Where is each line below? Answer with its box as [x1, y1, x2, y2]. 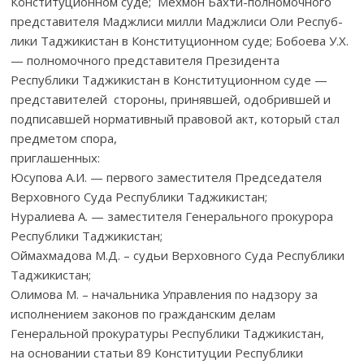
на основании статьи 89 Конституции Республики [11, 344, 304, 361]
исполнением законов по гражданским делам [11, 305, 276, 322]
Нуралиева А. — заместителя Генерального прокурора [11, 207, 337, 224]
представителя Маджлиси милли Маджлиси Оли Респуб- [11, 12, 344, 29]
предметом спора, [11, 129, 124, 146]
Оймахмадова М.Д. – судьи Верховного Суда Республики [11, 246, 345, 263]
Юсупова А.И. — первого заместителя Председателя [11, 168, 323, 185]
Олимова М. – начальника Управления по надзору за [11, 285, 318, 302]
